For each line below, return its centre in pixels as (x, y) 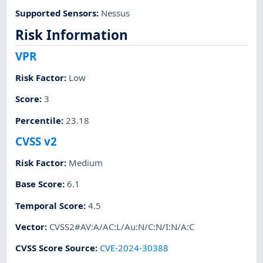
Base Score (39, 184)
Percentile (38, 120)
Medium (86, 163)
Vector (30, 226)
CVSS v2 (36, 141)
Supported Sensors (56, 13)
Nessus (116, 13)
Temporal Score (50, 205)
